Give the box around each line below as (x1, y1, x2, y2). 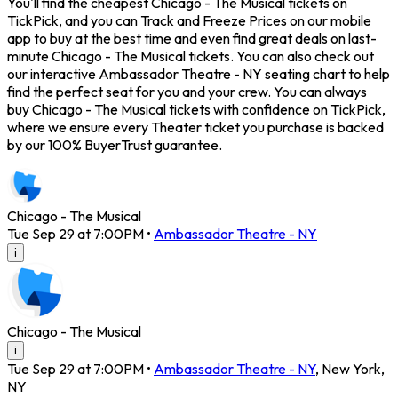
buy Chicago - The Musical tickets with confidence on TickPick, (7, 100, 386, 119)
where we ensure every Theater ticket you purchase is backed (7, 118, 384, 137)
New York (322, 360, 381, 378)
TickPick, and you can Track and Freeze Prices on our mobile (7, 12, 371, 30)
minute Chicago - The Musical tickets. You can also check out (7, 47, 374, 66)
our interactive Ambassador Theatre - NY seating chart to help (7, 65, 390, 84)
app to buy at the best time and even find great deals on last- (7, 29, 377, 48)
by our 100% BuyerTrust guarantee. (7, 136, 222, 155)
